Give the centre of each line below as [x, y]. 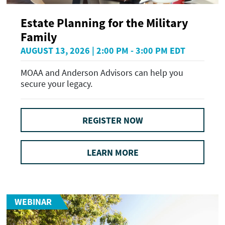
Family [39, 37]
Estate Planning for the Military [104, 23]
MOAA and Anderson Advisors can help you [102, 72]
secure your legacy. [57, 83]
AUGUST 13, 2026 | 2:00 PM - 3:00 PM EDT [103, 51]
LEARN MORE [113, 152]
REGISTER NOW [113, 120]
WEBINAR [33, 202]
